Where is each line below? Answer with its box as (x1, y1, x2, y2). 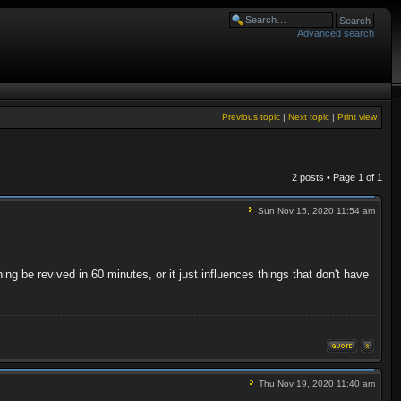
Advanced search (297, 28, 374, 38)
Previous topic (222, 112, 280, 122)
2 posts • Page (292, 172, 358, 183)
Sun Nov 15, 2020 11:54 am (255, 206, 375, 216)
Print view (337, 112, 377, 122)
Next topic (288, 112, 329, 122)
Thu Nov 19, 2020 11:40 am (256, 379, 375, 388)
